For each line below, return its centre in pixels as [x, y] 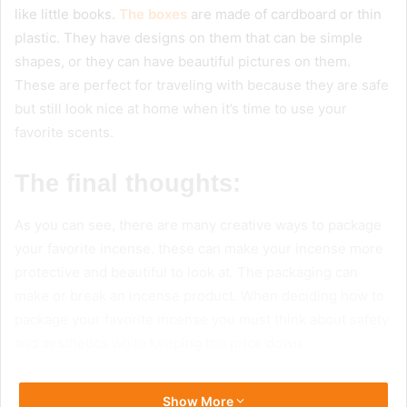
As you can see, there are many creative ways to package [198, 224]
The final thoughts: [128, 184]
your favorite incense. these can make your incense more [199, 248]
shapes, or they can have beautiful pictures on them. [183, 62]
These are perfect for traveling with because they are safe [202, 85]
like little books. [67, 15]
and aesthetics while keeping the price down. [162, 342]
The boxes [153, 15]
